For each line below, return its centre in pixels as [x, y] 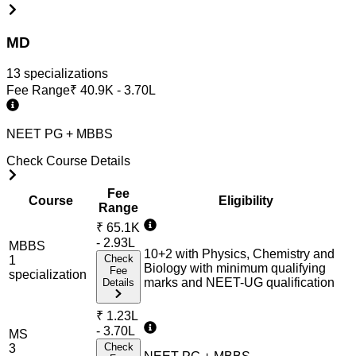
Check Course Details [68, 161]
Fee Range [38, 90]
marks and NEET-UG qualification [239, 282]
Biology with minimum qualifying [235, 268]
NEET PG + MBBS [60, 133]
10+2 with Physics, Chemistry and [239, 253]
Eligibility [246, 200]
